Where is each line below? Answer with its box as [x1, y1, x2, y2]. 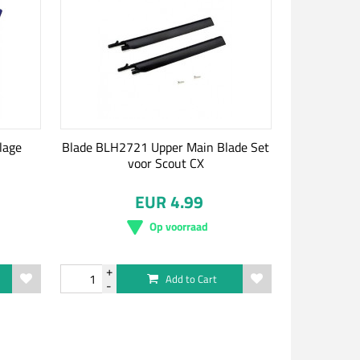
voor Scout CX [127, 153, 204, 173]
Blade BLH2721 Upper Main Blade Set [62, 137, 270, 157]
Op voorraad [149, 218, 208, 235]
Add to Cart [166, 271, 218, 287]
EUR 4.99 [134, 189, 203, 215]
